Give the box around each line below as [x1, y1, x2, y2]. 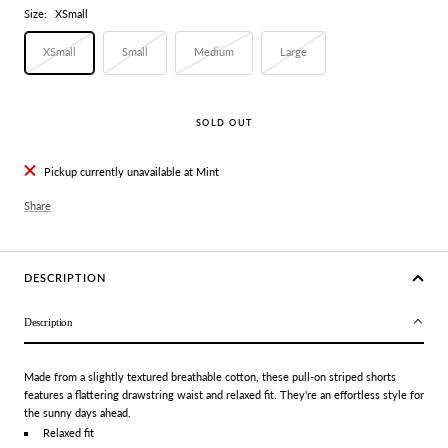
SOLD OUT [195, 116, 253, 128]
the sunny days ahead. [24, 405, 131, 419]
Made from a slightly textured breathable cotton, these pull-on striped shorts [24, 369, 396, 383]
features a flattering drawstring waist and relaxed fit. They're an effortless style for [24, 387, 424, 401]
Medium [194, 44, 234, 58]
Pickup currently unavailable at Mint [44, 164, 219, 178]
